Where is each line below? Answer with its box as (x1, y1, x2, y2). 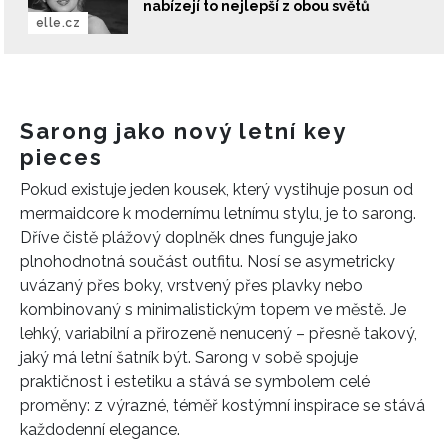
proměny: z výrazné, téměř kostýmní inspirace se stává (20, 396, 425, 416)
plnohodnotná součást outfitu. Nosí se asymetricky (20, 252, 395, 272)
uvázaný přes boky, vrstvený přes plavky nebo (20, 276, 363, 296)
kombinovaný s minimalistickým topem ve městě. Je (20, 300, 406, 320)
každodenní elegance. (20, 420, 180, 440)
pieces (20, 144, 103, 171)
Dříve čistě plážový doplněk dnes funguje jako (20, 228, 358, 248)
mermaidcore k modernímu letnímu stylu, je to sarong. (20, 204, 416, 224)
